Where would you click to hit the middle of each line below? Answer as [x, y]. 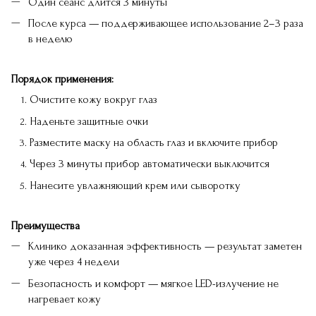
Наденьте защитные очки [89, 121]
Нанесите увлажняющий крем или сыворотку [135, 185]
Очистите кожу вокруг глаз [93, 100]
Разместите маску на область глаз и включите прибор [154, 143]
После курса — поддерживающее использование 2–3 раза [166, 23]
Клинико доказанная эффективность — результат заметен [165, 247]
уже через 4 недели [74, 262]
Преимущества [45, 226]
